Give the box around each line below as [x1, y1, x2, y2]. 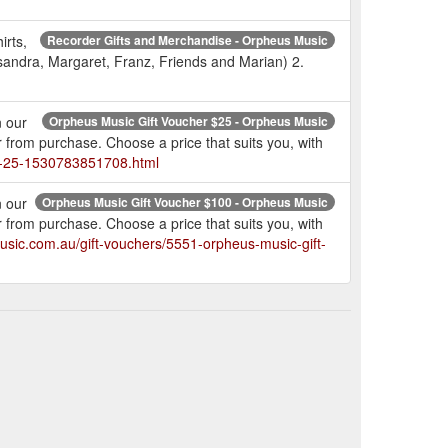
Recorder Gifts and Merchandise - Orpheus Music [47, 30, 328, 49]
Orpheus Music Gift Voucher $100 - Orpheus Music [42, 192, 328, 211]
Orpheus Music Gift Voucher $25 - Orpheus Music [49, 111, 328, 130]
